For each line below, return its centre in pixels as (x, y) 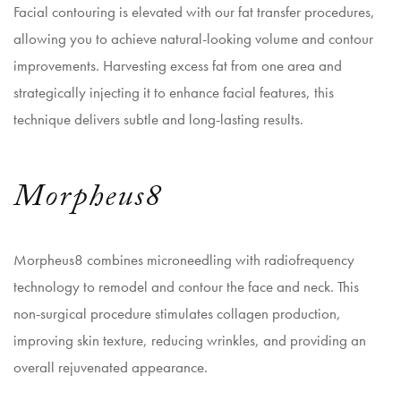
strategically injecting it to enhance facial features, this (174, 92)
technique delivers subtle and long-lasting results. (158, 119)
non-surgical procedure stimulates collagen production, (177, 313)
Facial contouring (64, 12)
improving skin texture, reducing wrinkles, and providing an (190, 340)
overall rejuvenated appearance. (111, 367)
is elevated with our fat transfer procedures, (245, 12)
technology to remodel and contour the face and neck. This (186, 286)
